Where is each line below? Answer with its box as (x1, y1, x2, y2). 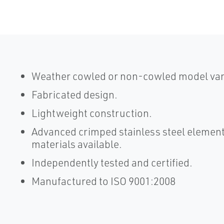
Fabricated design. (31, 88, 117, 101)
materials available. (31, 137, 122, 150)
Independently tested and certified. (31, 156, 192, 169)
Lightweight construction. (31, 106, 152, 119)
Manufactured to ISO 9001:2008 (31, 174, 175, 187)
